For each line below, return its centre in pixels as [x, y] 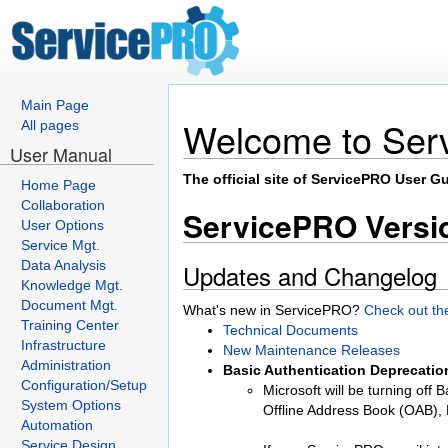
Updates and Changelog [310, 275]
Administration [66, 365]
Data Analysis [63, 265]
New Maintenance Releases [311, 350]
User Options [62, 225]
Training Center [70, 325]
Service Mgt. [60, 245]
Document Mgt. [69, 305]
